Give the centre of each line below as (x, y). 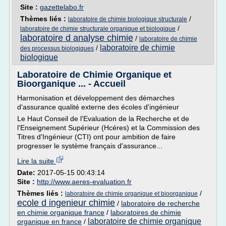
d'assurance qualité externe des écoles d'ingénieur (98, 107)
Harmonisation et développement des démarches (96, 98)
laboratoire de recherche (160, 203)
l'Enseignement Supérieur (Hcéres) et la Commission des (108, 128)
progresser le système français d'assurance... (90, 146)
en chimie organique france (61, 212)
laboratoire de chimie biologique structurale (128, 19)
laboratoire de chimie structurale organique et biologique (98, 29)
